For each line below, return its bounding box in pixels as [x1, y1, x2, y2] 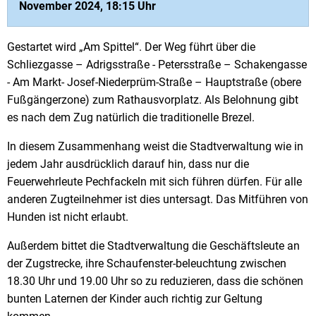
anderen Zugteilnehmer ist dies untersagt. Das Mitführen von [7, 192, 308, 206]
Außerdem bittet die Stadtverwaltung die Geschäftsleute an [7, 238, 300, 253]
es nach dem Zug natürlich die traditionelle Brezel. [7, 110, 255, 124]
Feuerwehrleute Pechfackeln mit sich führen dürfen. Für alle [7, 174, 302, 188]
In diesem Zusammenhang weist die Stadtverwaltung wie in [7, 139, 303, 153]
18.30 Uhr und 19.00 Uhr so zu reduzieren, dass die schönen [7, 274, 303, 288]
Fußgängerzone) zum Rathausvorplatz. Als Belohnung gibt [7, 92, 298, 107]
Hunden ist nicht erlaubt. [7, 209, 128, 224]
